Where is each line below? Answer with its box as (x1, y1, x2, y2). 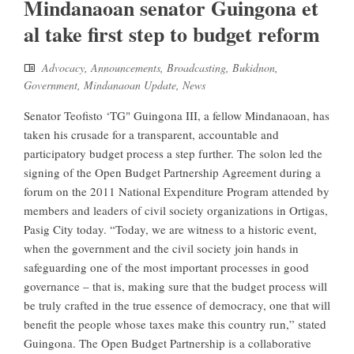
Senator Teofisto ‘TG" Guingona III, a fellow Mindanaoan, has (24, 107, 330, 124)
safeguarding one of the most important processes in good (24, 259, 309, 276)
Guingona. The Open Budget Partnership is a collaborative (24, 335, 311, 352)
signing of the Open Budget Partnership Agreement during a (24, 164, 321, 181)
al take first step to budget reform (24, 19, 320, 50)
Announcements (91, 60, 160, 76)
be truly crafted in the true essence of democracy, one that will (24, 297, 330, 314)
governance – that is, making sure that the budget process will (24, 278, 327, 295)
